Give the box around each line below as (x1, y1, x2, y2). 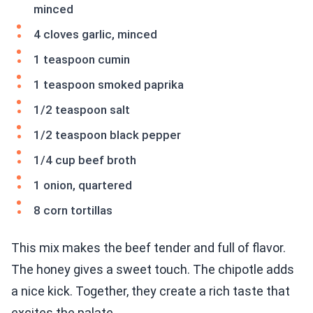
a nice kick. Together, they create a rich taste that (11, 284, 290, 299)
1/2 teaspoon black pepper (34, 128, 181, 143)
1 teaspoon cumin (34, 52, 130, 67)
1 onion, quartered (34, 178, 132, 193)
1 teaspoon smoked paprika (34, 78, 184, 92)
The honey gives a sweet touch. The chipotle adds (11, 262, 294, 277)
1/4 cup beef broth (34, 153, 136, 168)
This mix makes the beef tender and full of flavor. (11, 240, 286, 256)
